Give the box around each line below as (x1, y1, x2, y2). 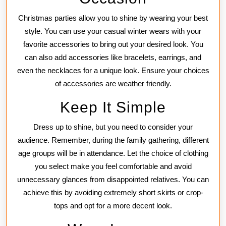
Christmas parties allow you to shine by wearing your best (18, 13, 208, 22)
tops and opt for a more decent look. (54, 201, 172, 210)
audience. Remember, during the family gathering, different (17, 135, 209, 144)
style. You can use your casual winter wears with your (25, 26, 201, 35)
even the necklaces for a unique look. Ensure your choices (17, 66, 209, 75)
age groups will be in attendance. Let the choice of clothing (18, 148, 208, 157)
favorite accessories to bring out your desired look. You (23, 39, 203, 48)
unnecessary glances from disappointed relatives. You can (17, 175, 209, 184)
